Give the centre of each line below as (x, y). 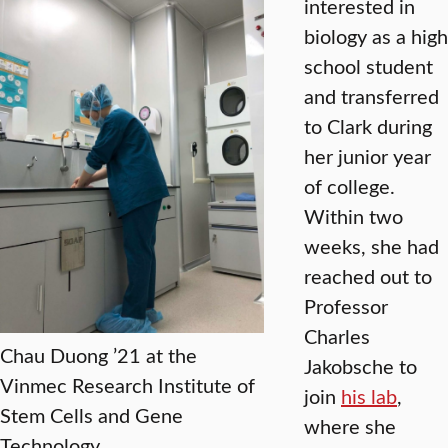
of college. (349, 186)
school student (368, 66)
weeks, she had (371, 246)
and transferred (371, 96)
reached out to (368, 276)
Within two (353, 216)
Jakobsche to (360, 366)
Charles (337, 336)
